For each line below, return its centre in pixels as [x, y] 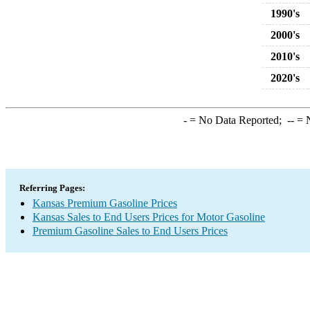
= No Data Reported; [237, 120]
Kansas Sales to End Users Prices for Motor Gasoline [149, 217]
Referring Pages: [52, 188]
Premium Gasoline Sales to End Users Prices [130, 231]
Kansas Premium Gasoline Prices [105, 203]
